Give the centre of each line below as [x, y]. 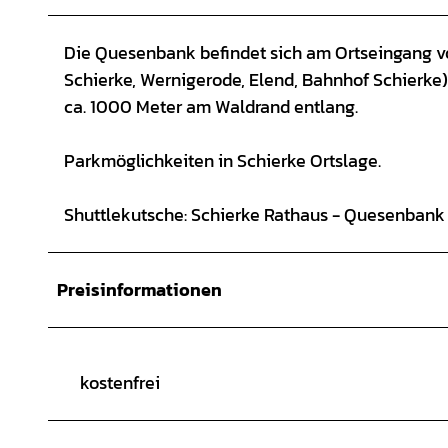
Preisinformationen [139, 289]
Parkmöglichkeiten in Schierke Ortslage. [222, 160]
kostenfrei [120, 382]
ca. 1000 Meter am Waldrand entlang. [211, 106]
